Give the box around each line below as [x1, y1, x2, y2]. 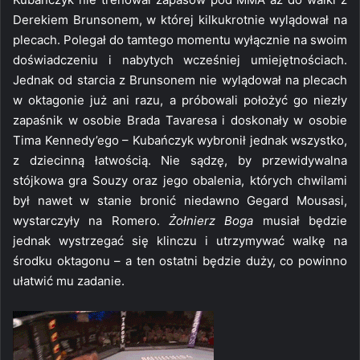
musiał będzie [253, 212, 348, 228]
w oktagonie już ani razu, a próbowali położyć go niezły [13, 92, 347, 108]
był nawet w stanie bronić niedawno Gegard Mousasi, [13, 192, 347, 208]
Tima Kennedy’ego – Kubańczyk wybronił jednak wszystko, [13, 132, 347, 148]
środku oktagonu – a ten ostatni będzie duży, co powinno [13, 252, 347, 268]
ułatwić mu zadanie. [13, 272, 125, 288]
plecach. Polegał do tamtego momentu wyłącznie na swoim [13, 31, 347, 47]
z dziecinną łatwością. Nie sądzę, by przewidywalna [13, 152, 347, 168]
